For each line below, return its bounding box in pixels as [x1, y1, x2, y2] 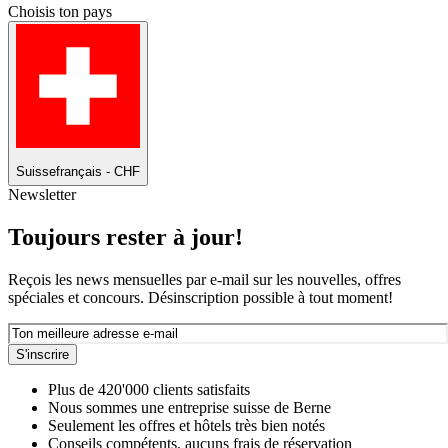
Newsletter [8, 186, 76, 204]
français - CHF [56, 164, 140, 180]
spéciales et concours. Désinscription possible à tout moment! [8, 289, 393, 307]
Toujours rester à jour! [8, 224, 243, 251]
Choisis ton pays [8, 3, 112, 21]
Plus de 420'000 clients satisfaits [48, 381, 250, 399]
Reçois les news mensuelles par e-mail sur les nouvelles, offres [8, 271, 401, 289]
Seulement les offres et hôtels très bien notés [48, 417, 325, 435]
